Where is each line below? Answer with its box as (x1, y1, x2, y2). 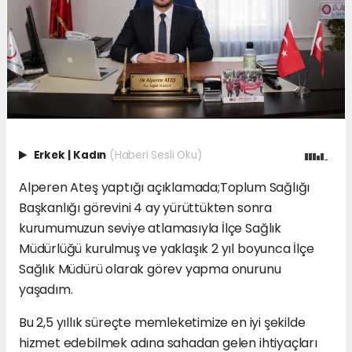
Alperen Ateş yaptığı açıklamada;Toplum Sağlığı (19, 178, 310, 196)
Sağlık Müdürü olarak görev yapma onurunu (19, 259, 281, 278)
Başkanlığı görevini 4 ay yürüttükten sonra (19, 198, 272, 217)
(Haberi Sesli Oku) (108, 147, 202, 163)
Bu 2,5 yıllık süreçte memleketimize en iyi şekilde (19, 313, 306, 332)
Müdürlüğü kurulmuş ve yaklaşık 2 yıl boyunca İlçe (19, 239, 314, 258)
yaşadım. (19, 280, 73, 299)
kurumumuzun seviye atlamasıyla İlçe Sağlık (19, 218, 281, 237)
